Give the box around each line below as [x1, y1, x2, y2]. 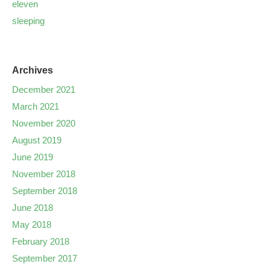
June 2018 [12, 202, 53, 213]
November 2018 [12, 169, 75, 180]
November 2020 [12, 118, 75, 129]
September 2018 [12, 186, 77, 196]
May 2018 [12, 219, 51, 230]
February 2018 [12, 236, 69, 247]
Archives [12, 65, 53, 76]
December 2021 [12, 84, 75, 95]
